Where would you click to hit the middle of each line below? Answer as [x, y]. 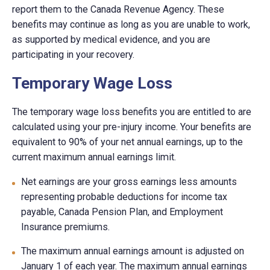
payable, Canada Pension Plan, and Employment [122, 212]
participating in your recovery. [74, 55]
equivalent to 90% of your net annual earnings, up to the [128, 142]
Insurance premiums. [66, 227]
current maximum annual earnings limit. [94, 157]
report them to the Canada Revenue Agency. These [118, 10]
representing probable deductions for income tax [124, 196]
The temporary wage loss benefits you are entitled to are [132, 111]
